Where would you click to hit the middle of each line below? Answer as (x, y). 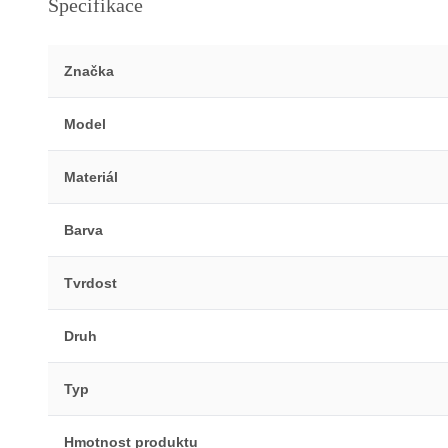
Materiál (91, 176)
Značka (89, 70)
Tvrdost (90, 282)
